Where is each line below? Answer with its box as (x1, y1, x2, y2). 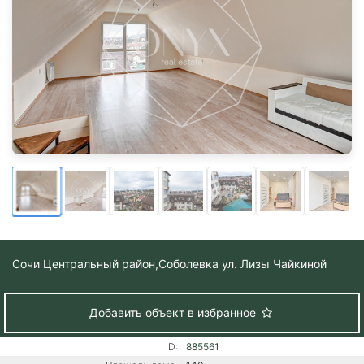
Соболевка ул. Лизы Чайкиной (158, 256, 327, 271)
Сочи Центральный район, (12, 256, 158, 271)
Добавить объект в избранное (89, 305, 259, 319)
